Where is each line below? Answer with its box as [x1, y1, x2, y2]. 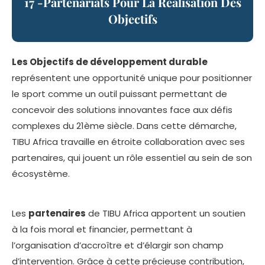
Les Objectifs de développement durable [12, 56, 208, 69]
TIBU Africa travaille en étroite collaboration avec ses [12, 135, 245, 148]
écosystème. [12, 167, 70, 180]
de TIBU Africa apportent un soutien [86, 207, 245, 220]
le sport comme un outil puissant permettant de [12, 88, 227, 101]
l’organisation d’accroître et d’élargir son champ [12, 239, 224, 252]
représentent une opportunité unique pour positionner [12, 72, 252, 85]
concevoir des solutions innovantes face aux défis [12, 104, 232, 117]
